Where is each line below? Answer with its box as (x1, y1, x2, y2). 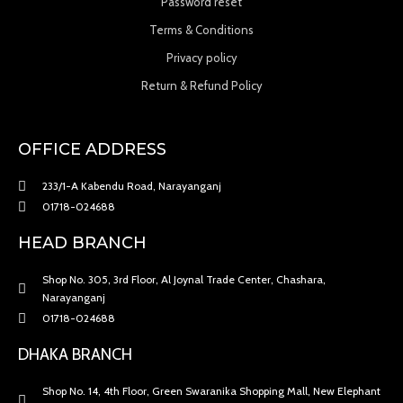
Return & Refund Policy (140, 78, 263, 94)
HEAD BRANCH (18, 233, 147, 254)
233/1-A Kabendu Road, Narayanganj (41, 179, 221, 193)
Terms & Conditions (149, 22, 254, 38)
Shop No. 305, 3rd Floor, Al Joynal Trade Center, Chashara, (41, 273, 326, 287)
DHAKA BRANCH (18, 345, 132, 365)
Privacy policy (166, 50, 237, 66)
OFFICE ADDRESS (18, 139, 166, 160)
